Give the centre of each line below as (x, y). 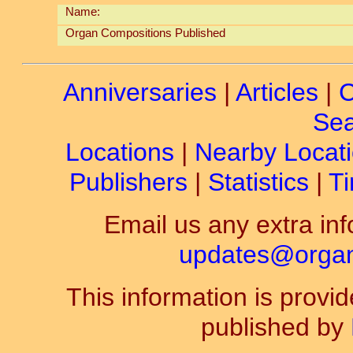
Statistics (258, 182)
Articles (277, 92)
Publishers (128, 182)
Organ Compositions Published (145, 33)
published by (275, 327)
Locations (119, 152)
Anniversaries (140, 92)
